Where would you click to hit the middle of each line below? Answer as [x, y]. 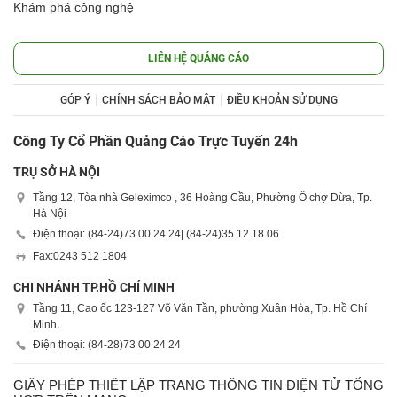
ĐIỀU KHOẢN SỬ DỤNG [282, 101]
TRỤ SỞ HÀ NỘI [57, 172]
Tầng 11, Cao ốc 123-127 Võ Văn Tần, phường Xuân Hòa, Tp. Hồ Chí [200, 309]
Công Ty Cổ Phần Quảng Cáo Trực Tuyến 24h [156, 142]
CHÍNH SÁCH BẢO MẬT [158, 101]
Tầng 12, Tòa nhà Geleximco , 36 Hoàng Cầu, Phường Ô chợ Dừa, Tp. [202, 198]
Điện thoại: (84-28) [78, 345]
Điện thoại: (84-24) [78, 234]
